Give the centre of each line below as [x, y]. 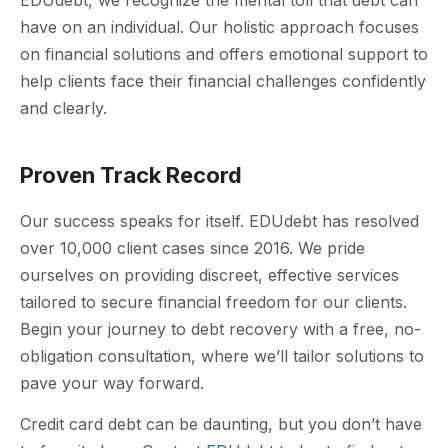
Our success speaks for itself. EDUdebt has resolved [219, 220]
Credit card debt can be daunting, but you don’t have [221, 424]
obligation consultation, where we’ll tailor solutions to [222, 355]
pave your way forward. [112, 382]
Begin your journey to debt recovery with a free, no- [220, 328]
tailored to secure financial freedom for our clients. [213, 301]
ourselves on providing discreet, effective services [209, 274]
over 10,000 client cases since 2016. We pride [192, 247]
